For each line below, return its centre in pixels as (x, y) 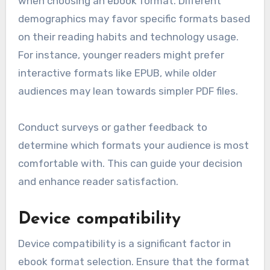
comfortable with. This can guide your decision (130, 164)
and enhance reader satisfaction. (98, 182)
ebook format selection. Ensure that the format (133, 261)
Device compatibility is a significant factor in (124, 243)
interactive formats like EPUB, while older (117, 73)
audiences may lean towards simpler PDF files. (128, 91)
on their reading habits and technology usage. (128, 37)
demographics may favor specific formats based (134, 19)
